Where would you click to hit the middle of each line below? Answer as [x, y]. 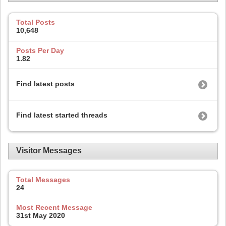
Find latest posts [45, 84]
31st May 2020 [41, 216]
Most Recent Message [54, 208]
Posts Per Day [40, 50]
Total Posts [36, 22]
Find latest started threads [62, 115]
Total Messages [43, 179]
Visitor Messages [49, 151]
